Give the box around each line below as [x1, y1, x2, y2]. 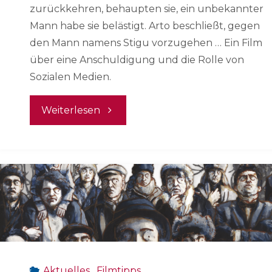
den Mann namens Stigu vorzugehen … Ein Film [30, 37, 262, 49]
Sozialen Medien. [30, 71, 111, 83]
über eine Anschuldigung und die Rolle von [30, 54, 244, 66]
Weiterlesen [41, 104, 101, 117]
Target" [100, 132, 135, 144]
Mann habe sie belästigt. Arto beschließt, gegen [30, 20, 260, 32]
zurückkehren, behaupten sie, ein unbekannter [30, 3, 263, 15]
